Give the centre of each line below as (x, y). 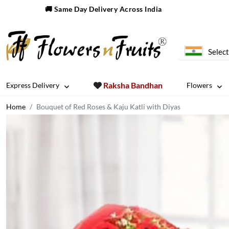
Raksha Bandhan (133, 85)
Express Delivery (33, 85)
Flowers (199, 85)
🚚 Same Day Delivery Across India (103, 9)
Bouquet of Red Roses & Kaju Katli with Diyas (108, 107)
